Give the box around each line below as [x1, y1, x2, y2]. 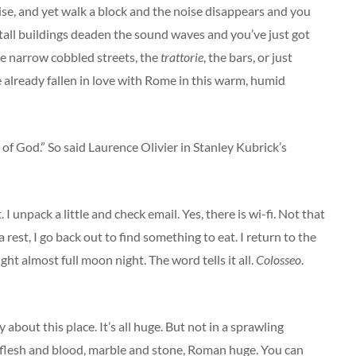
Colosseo [256, 252, 301, 267]
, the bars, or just [203, 49, 292, 64]
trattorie [161, 49, 203, 64]
